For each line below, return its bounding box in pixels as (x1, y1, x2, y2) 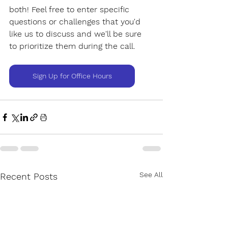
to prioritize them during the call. (9, 41, 135, 51)
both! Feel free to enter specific (9, 5, 132, 15)
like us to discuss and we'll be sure (9, 29, 144, 39)
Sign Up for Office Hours (32, 72, 112, 80)
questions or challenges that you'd (9, 17, 143, 27)
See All (139, 170, 163, 179)
